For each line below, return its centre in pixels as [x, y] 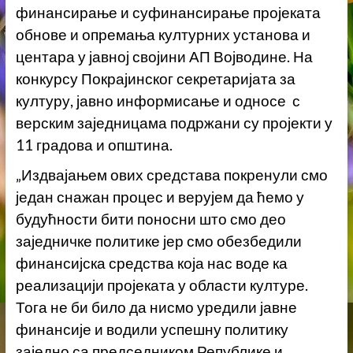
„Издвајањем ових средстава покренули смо [171, 175]
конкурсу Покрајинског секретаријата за [155, 79]
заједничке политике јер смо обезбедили [158, 242]
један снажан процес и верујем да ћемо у [160, 197]
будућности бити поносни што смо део [150, 219]
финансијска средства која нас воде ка [151, 264]
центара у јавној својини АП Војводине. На [164, 57]
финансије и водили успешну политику [152, 330]
